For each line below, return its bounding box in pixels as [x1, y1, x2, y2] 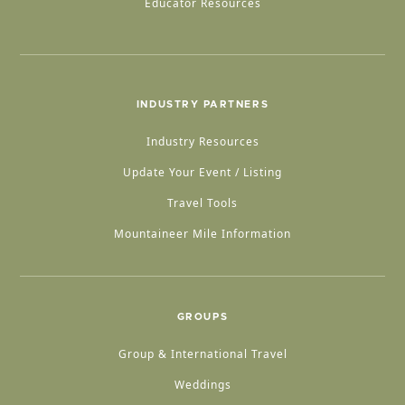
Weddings [174, 377, 231, 393]
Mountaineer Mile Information [114, 226, 291, 242]
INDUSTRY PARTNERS [136, 99, 269, 110]
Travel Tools [167, 195, 238, 212]
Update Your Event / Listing [123, 165, 282, 181]
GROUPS [176, 312, 229, 323]
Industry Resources [146, 134, 259, 150]
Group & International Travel [118, 346, 287, 363]
